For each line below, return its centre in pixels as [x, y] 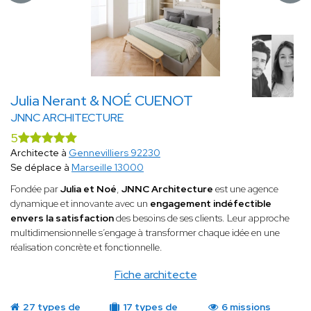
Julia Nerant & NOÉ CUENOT [102, 101]
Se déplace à [41, 168]
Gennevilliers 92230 [115, 153]
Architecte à [40, 153]
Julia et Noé [89, 189]
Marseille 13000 [108, 168]
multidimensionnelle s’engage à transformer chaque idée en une [145, 233]
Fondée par [35, 189]
